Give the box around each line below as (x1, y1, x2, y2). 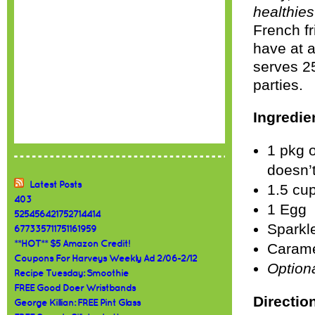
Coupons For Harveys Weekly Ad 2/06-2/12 (14, 254, 197, 263)
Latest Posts (30, 180, 82, 189)
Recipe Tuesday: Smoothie (14, 269, 129, 278)
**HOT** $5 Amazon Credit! (14, 239, 130, 248)
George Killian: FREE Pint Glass (14, 298, 141, 307)
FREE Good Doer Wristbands (14, 283, 136, 292)
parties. (253, 77, 303, 94)
